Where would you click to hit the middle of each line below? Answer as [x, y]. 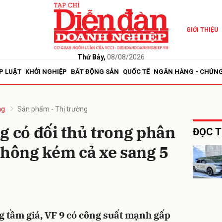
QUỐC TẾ [136, 72]
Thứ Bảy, [91, 57]
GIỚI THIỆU [202, 30]
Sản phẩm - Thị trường [53, 109]
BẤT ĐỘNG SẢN [95, 72]
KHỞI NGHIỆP [46, 72]
